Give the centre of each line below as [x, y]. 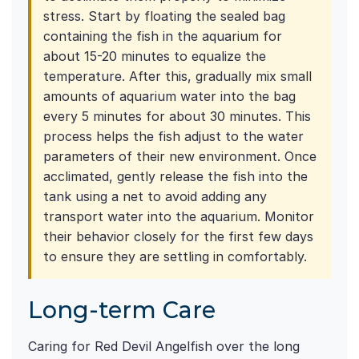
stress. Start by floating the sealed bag [164, 16]
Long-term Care [122, 310]
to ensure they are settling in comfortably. [175, 257]
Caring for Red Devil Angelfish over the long [164, 347]
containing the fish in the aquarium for [163, 36]
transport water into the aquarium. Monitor [179, 217]
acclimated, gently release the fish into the [175, 177]
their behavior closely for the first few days [178, 237]
